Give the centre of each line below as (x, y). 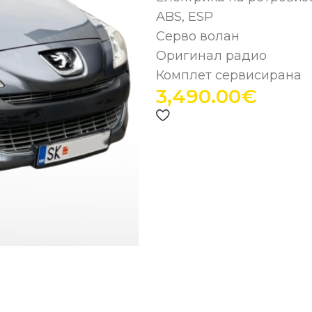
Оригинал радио (211, 56)
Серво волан (198, 36)
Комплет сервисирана (229, 75)
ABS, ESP (185, 17)
